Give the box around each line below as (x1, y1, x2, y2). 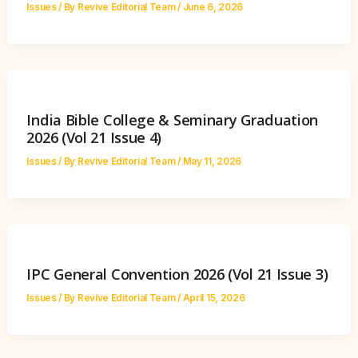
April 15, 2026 (182, 292, 245, 304)
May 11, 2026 (182, 156, 242, 168)
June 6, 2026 (182, 2, 244, 14)
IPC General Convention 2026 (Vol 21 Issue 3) (26, 265, 328, 284)
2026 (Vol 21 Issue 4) (26, 128, 162, 148)
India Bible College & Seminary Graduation (26, 110, 319, 130)
